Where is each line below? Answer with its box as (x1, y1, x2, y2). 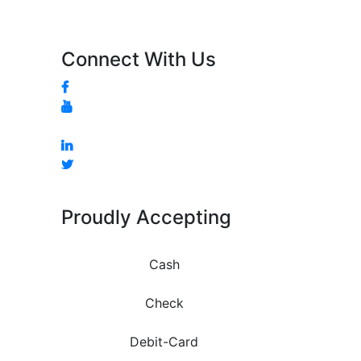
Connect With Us (61, 47, 216, 71)
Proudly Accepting (61, 205, 231, 229)
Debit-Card (130, 333, 198, 350)
